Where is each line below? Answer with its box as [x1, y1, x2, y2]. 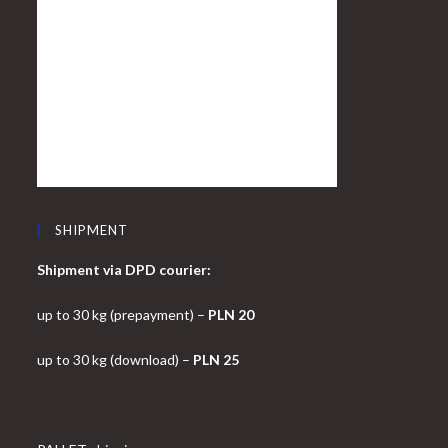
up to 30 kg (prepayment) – [37, 306, 209, 324]
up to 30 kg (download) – [37, 351, 194, 369]
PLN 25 [193, 351, 240, 369]
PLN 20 [208, 306, 255, 324]
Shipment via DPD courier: [37, 261, 212, 279]
